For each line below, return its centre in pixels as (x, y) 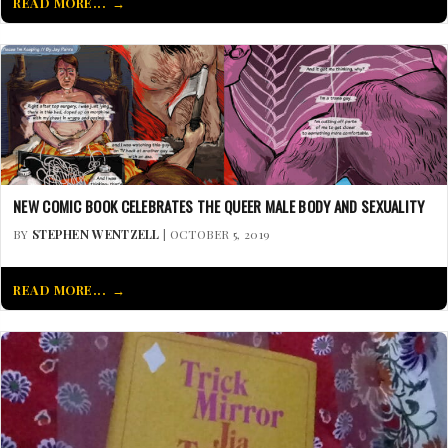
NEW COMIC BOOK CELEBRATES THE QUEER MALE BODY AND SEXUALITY (219, 205)
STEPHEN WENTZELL (95, 233)
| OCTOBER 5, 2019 (215, 233)
